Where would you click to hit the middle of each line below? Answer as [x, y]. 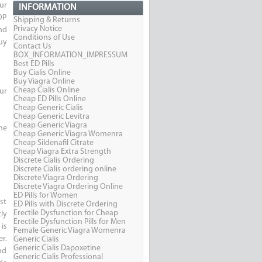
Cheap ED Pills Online [49, 99]
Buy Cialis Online [42, 73]
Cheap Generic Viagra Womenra [68, 135]
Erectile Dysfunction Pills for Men [69, 222]
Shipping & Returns [46, 20]
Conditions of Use [44, 38]
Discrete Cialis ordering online [65, 170]
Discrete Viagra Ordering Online [68, 187]
